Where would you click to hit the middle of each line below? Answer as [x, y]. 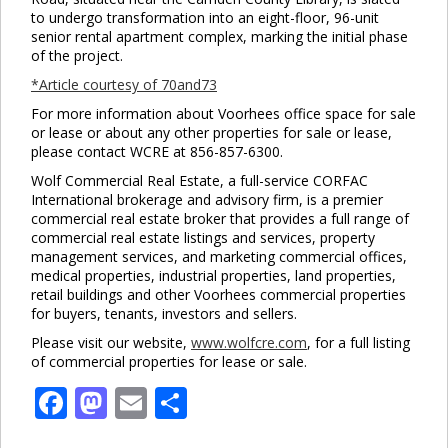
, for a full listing [358, 343]
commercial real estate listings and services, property [203, 238]
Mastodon [182, 403]
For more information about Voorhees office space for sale [223, 114]
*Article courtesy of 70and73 [124, 85]
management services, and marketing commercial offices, [219, 257]
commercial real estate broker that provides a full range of [220, 219]
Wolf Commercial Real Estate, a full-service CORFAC [199, 181]
